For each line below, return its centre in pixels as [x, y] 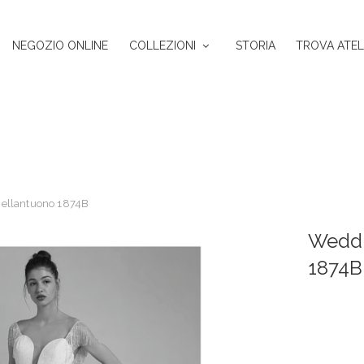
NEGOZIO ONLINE [61, 45]
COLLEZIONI [162, 45]
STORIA [255, 45]
